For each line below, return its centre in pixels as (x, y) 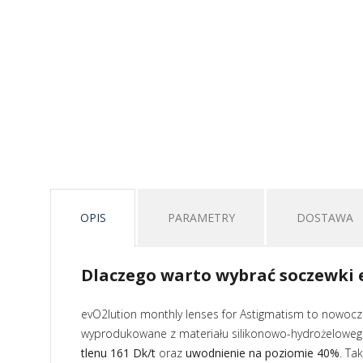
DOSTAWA (325, 218)
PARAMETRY (202, 218)
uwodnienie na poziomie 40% (263, 353)
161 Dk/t (133, 353)
